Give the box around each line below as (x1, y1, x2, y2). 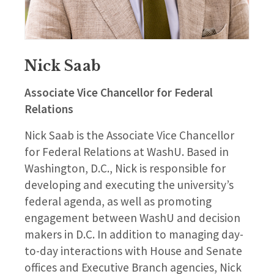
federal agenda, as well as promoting (24, 194, 212, 209)
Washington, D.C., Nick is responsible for (24, 161, 226, 176)
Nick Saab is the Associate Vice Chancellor (24, 128, 234, 143)
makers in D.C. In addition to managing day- (24, 227, 243, 242)
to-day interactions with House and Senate (24, 243, 242, 259)
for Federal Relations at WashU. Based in (24, 144, 229, 160)
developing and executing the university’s (24, 177, 234, 193)
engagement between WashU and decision (24, 210, 240, 226)
